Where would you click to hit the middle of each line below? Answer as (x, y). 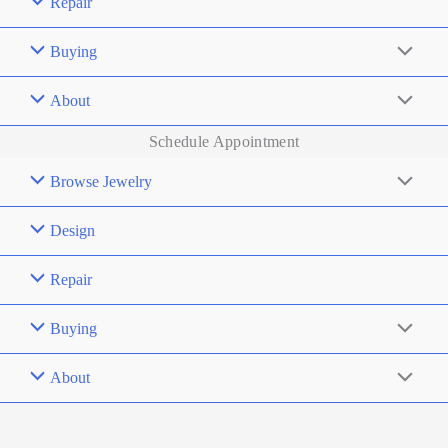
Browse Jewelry (101, 182)
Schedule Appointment (224, 142)
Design (73, 231)
